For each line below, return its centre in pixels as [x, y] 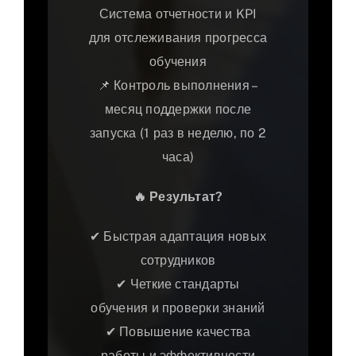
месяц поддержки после [178, 110]
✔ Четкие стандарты [178, 284]
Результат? [184, 197]
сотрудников [178, 261]
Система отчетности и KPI [178, 14]
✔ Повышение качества [178, 332]
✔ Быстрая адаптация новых [178, 237]
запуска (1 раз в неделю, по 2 [178, 133]
